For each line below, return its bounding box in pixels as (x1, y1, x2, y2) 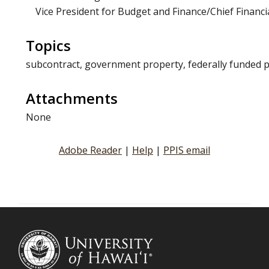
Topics (26, 35, 71, 56)
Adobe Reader (58, 143, 122, 157)
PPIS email (163, 143, 210, 157)
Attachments (26, 88, 118, 109)
